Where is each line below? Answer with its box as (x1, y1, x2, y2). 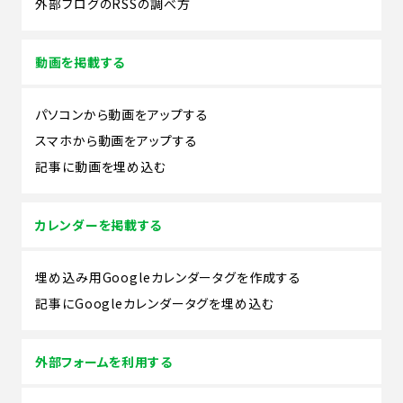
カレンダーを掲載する (35, 215, 162, 234)
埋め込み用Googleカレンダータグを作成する (35, 267, 301, 286)
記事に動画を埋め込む (35, 157, 166, 175)
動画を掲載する (35, 52, 125, 71)
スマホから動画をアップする (35, 130, 198, 149)
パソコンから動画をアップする (35, 104, 209, 123)
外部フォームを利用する (35, 352, 173, 371)
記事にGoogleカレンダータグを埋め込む (35, 293, 274, 312)
